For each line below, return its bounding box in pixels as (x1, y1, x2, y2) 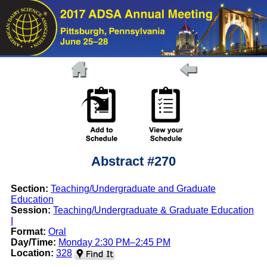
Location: (11, 248, 54, 259)
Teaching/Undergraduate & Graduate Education (53, 205, 254, 216)
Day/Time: (11, 237, 56, 248)
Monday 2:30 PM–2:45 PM (58, 237, 170, 248)
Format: (11, 226, 46, 237)
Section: (11, 184, 48, 194)
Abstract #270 (91, 154, 176, 169)
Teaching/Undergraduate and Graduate (51, 184, 216, 194)
